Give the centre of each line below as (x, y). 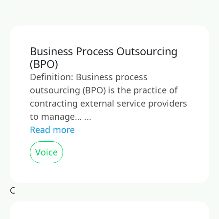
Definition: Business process (89, 77)
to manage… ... (61, 116)
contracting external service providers (109, 103)
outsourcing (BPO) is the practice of (104, 90)
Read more (52, 130)
